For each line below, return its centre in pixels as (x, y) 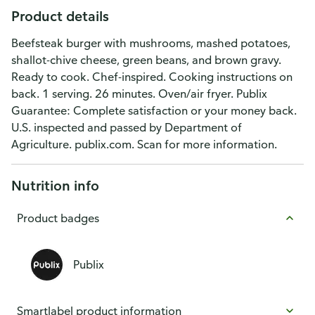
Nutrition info (55, 185)
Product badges (58, 218)
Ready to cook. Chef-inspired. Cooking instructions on (152, 77)
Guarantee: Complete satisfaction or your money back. (154, 110)
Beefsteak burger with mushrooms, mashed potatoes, (151, 43)
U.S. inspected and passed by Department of (127, 127)
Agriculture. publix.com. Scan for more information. (144, 144)
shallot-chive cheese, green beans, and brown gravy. (146, 60)
